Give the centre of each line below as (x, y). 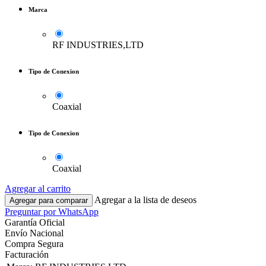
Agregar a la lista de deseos (145, 199)
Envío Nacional (34, 233)
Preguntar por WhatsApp (52, 211)
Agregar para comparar (49, 200)
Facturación (27, 254)
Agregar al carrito (38, 188)
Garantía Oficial (35, 222)
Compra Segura (34, 243)
